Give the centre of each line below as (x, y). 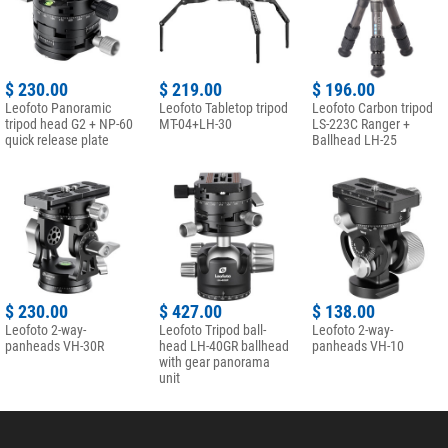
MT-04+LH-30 (195, 123)
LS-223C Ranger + (361, 123)
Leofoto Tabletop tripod (223, 107)
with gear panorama (214, 362)
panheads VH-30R (54, 346)
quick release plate (57, 139)
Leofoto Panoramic (58, 107)
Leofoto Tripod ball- (212, 330)
